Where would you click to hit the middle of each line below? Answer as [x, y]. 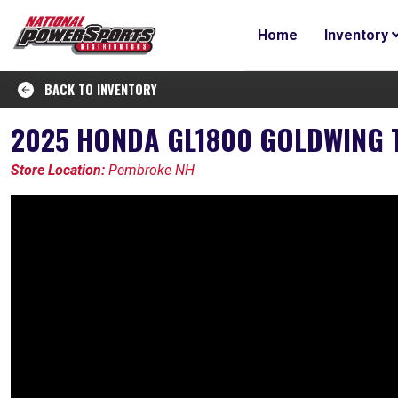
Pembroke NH [150, 170]
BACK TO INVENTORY [96, 89]
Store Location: [58, 170]
